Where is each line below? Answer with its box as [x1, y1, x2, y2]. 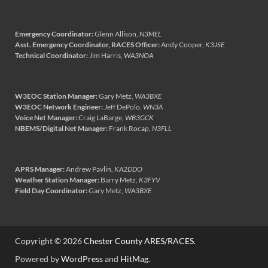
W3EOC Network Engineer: [15, 102, 103, 111]
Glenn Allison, [93, 29, 139, 38]
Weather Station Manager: [15, 175, 99, 184]
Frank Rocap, [108, 123, 152, 133]
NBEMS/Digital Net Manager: [15, 123, 108, 133]
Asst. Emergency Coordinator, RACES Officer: [15, 39, 160, 49]
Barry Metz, [99, 175, 139, 184]
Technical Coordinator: [15, 50, 88, 60]
